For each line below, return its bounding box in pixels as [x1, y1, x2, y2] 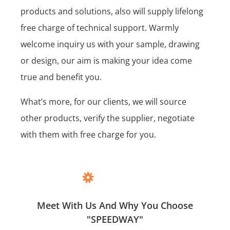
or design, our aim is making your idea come [21, 54, 192, 66]
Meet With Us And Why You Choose [37, 199, 193, 212]
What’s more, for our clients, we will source [21, 95, 186, 107]
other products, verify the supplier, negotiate [21, 112, 195, 124]
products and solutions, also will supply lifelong [21, 5, 203, 17]
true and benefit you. [21, 71, 104, 83]
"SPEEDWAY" [87, 213, 143, 225]
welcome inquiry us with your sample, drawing [21, 38, 200, 50]
